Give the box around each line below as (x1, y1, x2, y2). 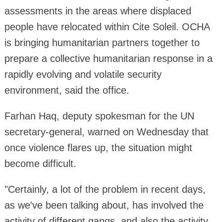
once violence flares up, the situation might (4, 142, 192, 153)
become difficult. (4, 158, 76, 169)
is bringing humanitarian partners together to (4, 37, 200, 48)
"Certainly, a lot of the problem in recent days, (4, 183, 206, 195)
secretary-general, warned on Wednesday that (4, 126, 209, 137)
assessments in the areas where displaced (4, 5, 191, 16)
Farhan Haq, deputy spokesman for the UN (4, 110, 194, 121)
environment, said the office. (4, 84, 129, 96)
